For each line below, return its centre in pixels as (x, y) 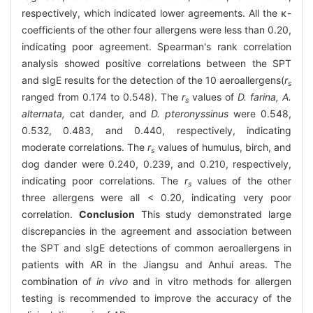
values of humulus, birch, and (223, 147)
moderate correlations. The (85, 147)
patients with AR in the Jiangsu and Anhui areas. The (156, 265)
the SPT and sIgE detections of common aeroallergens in (156, 248)
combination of (59, 282)
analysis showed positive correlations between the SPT (156, 64)
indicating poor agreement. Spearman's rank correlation (156, 47)
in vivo (115, 282)
